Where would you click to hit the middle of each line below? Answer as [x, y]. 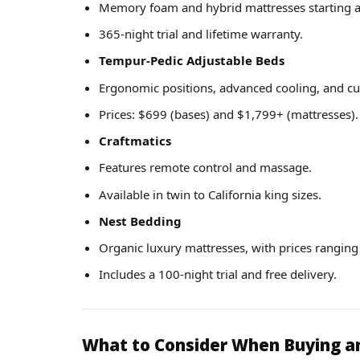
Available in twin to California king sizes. [210, 194]
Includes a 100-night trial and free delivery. [218, 274]
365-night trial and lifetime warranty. [201, 34]
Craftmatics [135, 141]
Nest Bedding [140, 221]
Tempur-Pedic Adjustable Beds [192, 61]
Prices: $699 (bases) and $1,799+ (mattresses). [229, 114]
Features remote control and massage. [205, 168]
